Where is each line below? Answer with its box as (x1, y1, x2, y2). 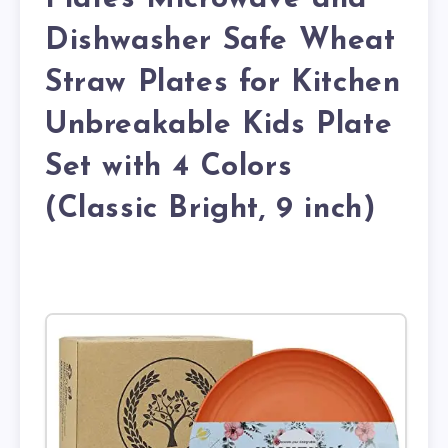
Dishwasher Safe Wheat (45, 26, 396, 58)
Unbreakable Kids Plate (45, 110, 393, 142)
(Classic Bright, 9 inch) (45, 194, 376, 226)
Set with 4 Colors (45, 152, 293, 184)
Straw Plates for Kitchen (45, 68, 401, 100)
